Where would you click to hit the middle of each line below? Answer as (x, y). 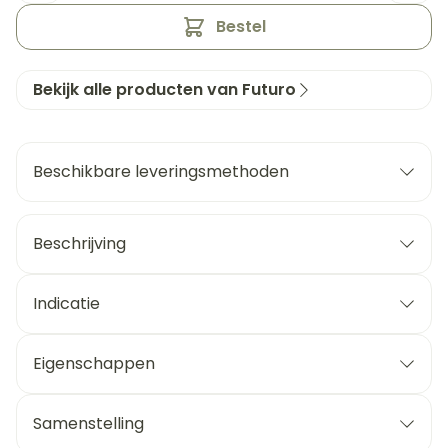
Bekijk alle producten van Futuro (164, 89)
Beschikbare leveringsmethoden (161, 171)
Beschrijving (79, 243)
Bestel (241, 26)
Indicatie (66, 303)
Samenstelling (88, 423)
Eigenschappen (94, 363)
